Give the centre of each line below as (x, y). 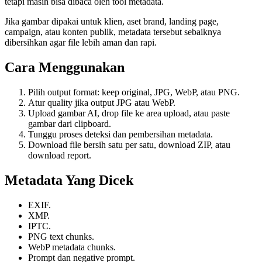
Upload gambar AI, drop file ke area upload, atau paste (129, 113)
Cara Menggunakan (65, 68)
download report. (60, 155)
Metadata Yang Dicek (69, 180)
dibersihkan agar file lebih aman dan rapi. (81, 43)
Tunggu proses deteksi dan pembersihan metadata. (120, 134)
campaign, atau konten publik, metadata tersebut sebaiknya (113, 32)
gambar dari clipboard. (70, 123)
